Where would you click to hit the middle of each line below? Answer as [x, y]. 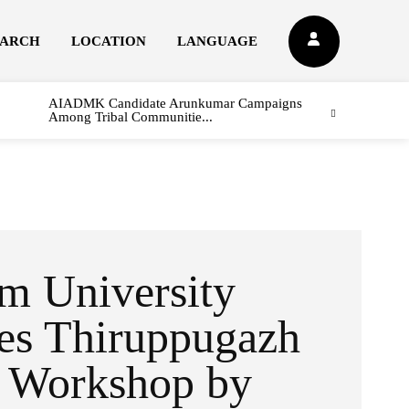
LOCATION [108, 41]
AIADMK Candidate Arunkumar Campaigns [175, 103]
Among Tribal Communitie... [130, 117]
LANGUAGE [217, 41]
